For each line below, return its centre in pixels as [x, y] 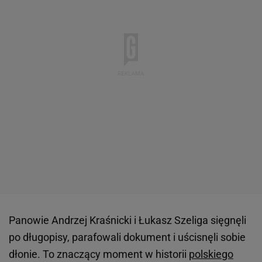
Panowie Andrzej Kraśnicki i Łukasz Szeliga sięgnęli [127, 220]
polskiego [211, 254]
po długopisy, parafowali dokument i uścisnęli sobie [127, 237]
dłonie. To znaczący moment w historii [99, 254]
